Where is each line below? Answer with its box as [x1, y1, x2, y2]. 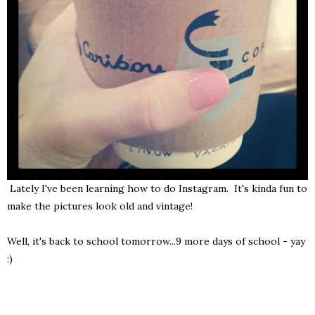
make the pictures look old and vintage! [7, 200, 193, 212]
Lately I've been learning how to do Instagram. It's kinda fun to [7, 182, 307, 195]
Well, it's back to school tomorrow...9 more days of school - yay [7, 235, 305, 247]
